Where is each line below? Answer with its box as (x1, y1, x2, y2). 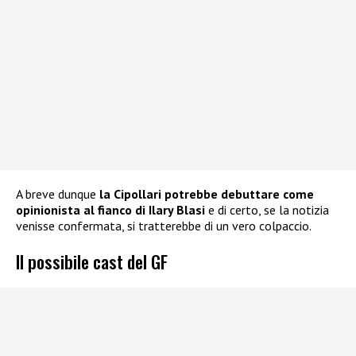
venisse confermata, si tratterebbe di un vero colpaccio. (16, 217, 311, 234)
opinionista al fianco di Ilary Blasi (16, 201, 205, 218)
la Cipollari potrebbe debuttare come (99, 185, 314, 202)
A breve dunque (16, 185, 99, 202)
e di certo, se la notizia (205, 201, 329, 218)
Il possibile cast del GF (16, 248, 168, 275)
